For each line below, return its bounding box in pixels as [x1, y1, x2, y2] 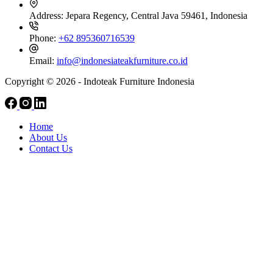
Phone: [29, 33, 58, 44]
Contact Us [29, 143, 73, 154]
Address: [29, 10, 66, 21]
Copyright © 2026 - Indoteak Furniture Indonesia [5, 76, 194, 87]
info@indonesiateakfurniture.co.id [57, 55, 188, 66]
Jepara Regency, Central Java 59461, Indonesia [66, 10, 247, 21]
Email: [29, 55, 57, 66]
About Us [29, 132, 67, 143]
